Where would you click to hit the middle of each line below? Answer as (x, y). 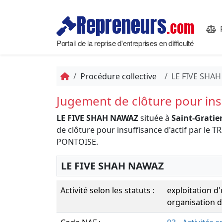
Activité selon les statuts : (108, 190)
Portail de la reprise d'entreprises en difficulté (125, 43)
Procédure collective (118, 76)
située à (155, 118)
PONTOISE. (77, 142)
